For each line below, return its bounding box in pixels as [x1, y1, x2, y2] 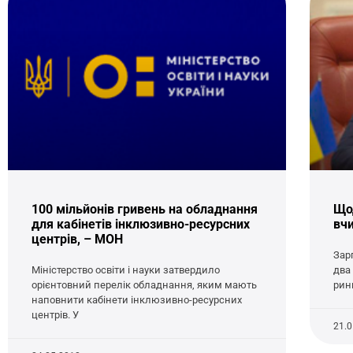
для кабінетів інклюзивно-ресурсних [32, 216, 250, 232]
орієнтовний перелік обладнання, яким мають [32, 278, 257, 291]
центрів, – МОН [32, 231, 123, 247]
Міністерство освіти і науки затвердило [32, 263, 220, 276]
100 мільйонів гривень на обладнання [32, 201, 258, 217]
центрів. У [32, 308, 79, 321]
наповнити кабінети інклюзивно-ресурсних [32, 293, 242, 306]
